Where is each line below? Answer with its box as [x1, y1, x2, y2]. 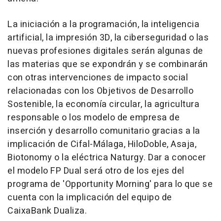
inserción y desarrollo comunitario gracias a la [7, 124, 200, 138]
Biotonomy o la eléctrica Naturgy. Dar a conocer [7, 151, 206, 165]
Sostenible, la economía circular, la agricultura [7, 98, 199, 111]
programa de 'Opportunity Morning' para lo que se [7, 178, 213, 191]
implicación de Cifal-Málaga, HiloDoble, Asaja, [7, 138, 196, 151]
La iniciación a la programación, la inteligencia [7, 18, 199, 32]
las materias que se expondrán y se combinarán [7, 58, 208, 72]
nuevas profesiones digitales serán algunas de [7, 44, 203, 58]
